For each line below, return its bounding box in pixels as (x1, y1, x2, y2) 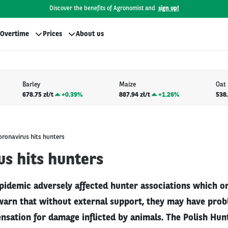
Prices (43, 31, 62, 38)
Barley (22, 81, 40, 89)
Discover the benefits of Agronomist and (49, 6, 155, 12)
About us (76, 31, 104, 38)
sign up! (158, 6, 179, 12)
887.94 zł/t (119, 91, 150, 98)
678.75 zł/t (22, 91, 53, 98)
